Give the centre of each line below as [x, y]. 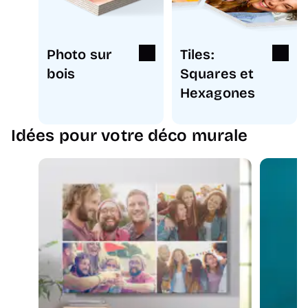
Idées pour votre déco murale [130, 135]
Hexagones [218, 92]
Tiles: [197, 54]
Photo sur [79, 54]
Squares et [217, 73]
